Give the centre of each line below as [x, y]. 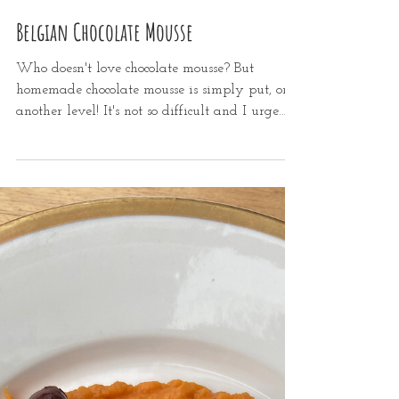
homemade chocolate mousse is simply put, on [153, 194]
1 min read [106, 89]
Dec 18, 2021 [42, 89]
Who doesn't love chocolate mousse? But [135, 173]
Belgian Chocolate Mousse [105, 136]
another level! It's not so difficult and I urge [147, 216]
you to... [39, 237]
